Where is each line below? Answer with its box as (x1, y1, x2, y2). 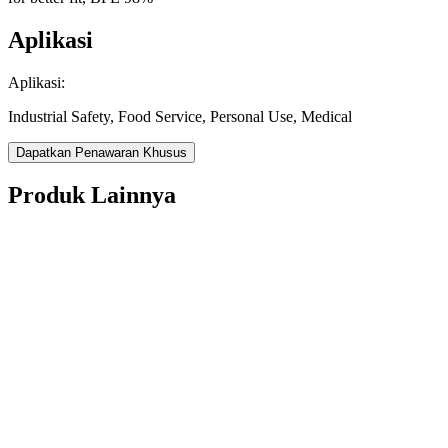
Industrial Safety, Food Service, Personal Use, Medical (8, 107, 352, 125)
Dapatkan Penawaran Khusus (16, 144, 187, 160)
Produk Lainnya (8, 182, 176, 209)
